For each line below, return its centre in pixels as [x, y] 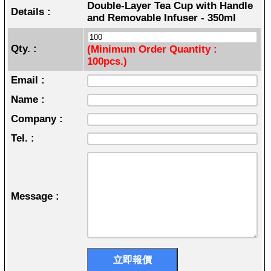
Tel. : [22, 139]
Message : [35, 197]
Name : [28, 100]
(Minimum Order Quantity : [152, 50]
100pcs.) [107, 62]
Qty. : [24, 49]
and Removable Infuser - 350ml [161, 18]
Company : [37, 119]
